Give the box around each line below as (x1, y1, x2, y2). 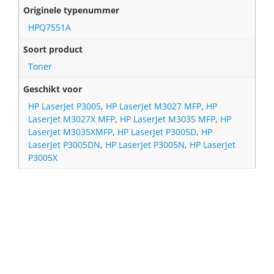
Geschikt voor (23, 83, 83, 95)
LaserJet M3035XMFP (28, 125, 113, 138)
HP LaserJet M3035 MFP (120, 113, 216, 125)
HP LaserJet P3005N (105, 138, 185, 150)
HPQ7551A (28, 21, 72, 33)
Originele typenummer (23, 4, 120, 16)
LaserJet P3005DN (28, 138, 101, 150)
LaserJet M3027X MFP (28, 113, 116, 125)
